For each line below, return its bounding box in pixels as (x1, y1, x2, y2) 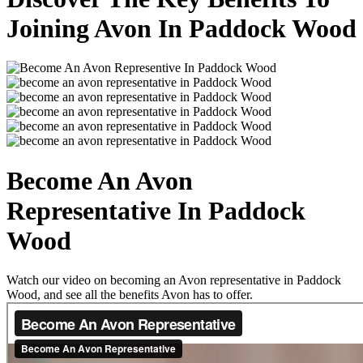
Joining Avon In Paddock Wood (6, 13, 357, 43)
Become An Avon (6, 165, 193, 195)
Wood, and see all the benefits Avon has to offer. (6, 288, 253, 301)
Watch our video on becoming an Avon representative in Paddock (6, 273, 341, 287)
